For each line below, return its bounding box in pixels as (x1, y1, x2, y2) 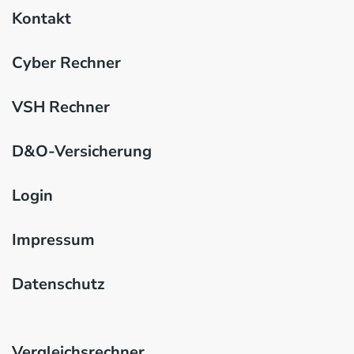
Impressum (12, 229, 95, 250)
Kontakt (12, 8, 71, 29)
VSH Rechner (12, 96, 110, 118)
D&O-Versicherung (12, 141, 152, 162)
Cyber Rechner (12, 52, 121, 73)
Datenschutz (12, 273, 104, 295)
